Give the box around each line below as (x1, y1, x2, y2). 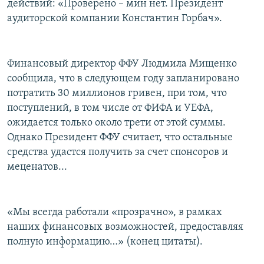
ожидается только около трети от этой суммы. (7, 117, 226, 129)
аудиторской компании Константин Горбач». (7, 13, 222, 25)
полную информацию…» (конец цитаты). (7, 236, 203, 248)
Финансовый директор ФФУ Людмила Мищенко (7, 58, 237, 70)
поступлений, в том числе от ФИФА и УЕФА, (7, 103, 213, 114)
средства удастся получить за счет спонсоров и (7, 147, 228, 159)
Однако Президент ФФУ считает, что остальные (7, 132, 233, 144)
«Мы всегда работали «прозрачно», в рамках (7, 207, 222, 219)
